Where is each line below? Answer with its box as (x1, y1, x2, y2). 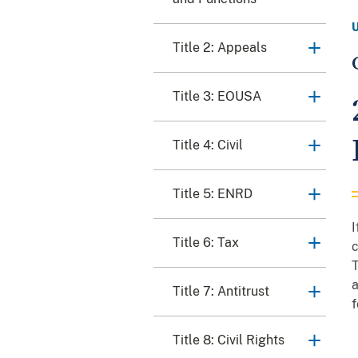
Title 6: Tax (173, 234, 239, 250)
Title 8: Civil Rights (173, 332, 284, 348)
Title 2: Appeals (173, 39, 267, 55)
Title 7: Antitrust (173, 283, 269, 299)
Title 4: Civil (173, 137, 243, 153)
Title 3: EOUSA (173, 88, 261, 104)
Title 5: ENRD (173, 185, 253, 201)
